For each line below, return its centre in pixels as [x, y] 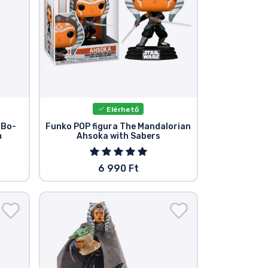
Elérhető [122, 109]
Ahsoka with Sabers [118, 136]
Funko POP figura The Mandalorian [118, 127]
